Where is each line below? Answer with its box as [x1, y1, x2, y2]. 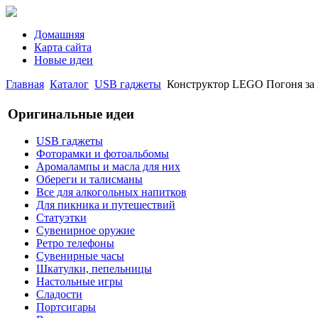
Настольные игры [36, 275, 123, 288]
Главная [6, 78, 44, 90]
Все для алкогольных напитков [36, 186, 187, 199]
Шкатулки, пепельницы [36, 263, 152, 275]
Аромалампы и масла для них [36, 160, 180, 173]
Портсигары [36, 301, 96, 314]
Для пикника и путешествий [36, 199, 175, 212]
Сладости [36, 288, 82, 301]
